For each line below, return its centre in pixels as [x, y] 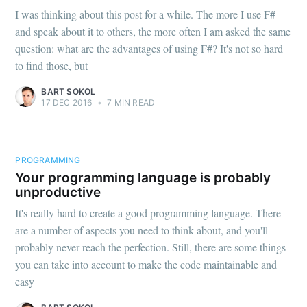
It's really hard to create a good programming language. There [148, 213]
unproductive [58, 192]
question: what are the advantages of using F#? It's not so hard [149, 48]
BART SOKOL [69, 91]
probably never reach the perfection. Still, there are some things [151, 247]
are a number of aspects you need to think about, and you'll [142, 230]
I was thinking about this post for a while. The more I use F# [146, 14]
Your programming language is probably [143, 177]
